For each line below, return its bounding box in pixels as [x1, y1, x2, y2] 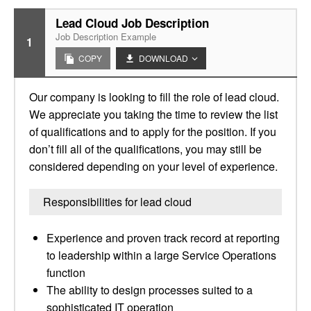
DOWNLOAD [139, 52, 188, 64]
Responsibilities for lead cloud [43, 194, 192, 210]
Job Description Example [56, 30, 156, 43]
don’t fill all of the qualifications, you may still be [29, 141, 262, 157]
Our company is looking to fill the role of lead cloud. [29, 89, 279, 105]
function [47, 264, 85, 280]
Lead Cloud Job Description [56, 15, 209, 31]
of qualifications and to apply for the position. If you [29, 124, 276, 140]
